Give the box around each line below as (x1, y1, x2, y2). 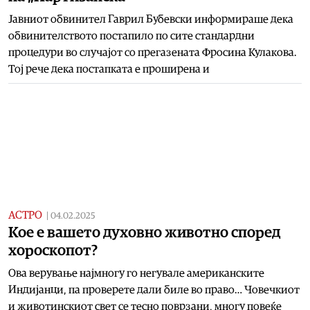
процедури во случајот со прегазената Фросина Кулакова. (8, 46, 297, 58)
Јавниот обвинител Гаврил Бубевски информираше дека (8, 13, 293, 25)
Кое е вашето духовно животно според (8, 224, 280, 240)
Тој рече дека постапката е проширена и (8, 63, 210, 75)
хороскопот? (8, 242, 98, 258)
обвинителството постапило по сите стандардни (8, 30, 255, 42)
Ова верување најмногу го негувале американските (8, 267, 264, 279)
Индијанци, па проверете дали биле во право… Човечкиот (8, 284, 300, 295)
